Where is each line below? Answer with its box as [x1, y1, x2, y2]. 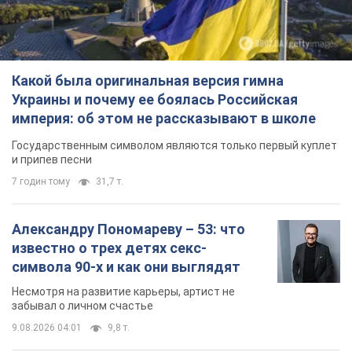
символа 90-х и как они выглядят [12, 258, 240, 275]
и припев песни [12, 152, 92, 166]
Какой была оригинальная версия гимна [12, 71, 284, 89]
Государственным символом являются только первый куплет [12, 138, 337, 152]
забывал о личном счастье [12, 299, 153, 312]
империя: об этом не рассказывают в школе [12, 109, 316, 126]
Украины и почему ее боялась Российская [12, 90, 298, 108]
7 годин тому [12, 175, 70, 187]
